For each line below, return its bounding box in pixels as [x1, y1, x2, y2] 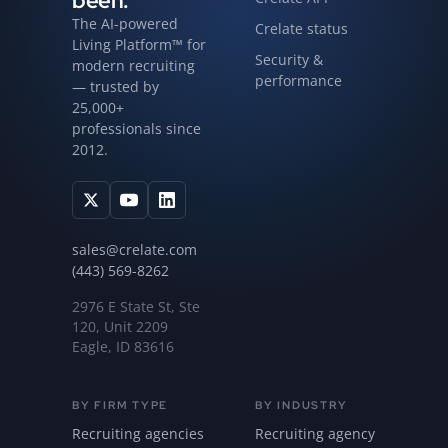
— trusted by [72, 78, 159, 97]
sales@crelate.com [72, 240, 197, 260]
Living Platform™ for [72, 36, 206, 55]
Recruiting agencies [72, 424, 204, 444]
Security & [255, 50, 323, 70]
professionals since [72, 120, 201, 139]
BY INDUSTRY [255, 398, 348, 413]
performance [255, 71, 342, 91]
